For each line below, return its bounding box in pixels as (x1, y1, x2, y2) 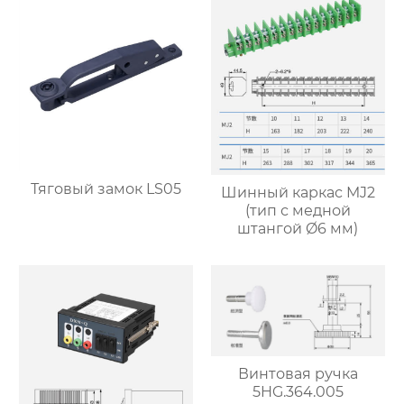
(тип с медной (244, 202, 351, 220)
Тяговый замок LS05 (31, 180, 182, 198)
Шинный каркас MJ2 (220, 184, 375, 202)
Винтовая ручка (237, 365, 358, 383)
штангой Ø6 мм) (237, 220, 359, 238)
